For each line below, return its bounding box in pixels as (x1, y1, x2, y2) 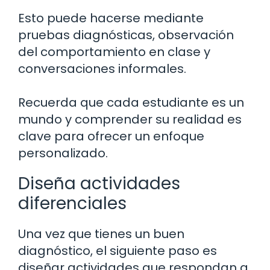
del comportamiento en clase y (18, 43, 210, 60)
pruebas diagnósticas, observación (18, 26, 234, 43)
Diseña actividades (18, 171, 180, 195)
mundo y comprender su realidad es (18, 110, 242, 128)
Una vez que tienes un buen (18, 225, 184, 242)
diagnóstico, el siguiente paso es (18, 242, 217, 259)
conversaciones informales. (18, 60, 186, 77)
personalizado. (18, 144, 108, 162)
